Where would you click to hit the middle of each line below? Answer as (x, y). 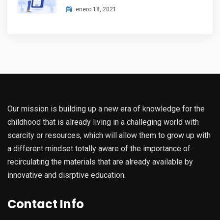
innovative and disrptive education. (67, 175)
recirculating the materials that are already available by (100, 162)
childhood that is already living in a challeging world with (103, 122)
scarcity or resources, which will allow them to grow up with (109, 135)
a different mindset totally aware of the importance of (99, 149)
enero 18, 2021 (95, 9)
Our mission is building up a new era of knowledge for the (106, 109)
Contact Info (46, 204)
